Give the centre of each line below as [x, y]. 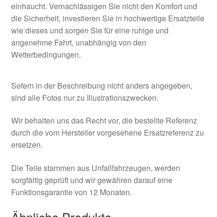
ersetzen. [27, 145]
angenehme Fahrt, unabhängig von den [78, 42]
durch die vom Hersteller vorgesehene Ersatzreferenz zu [107, 133]
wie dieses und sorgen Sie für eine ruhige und [90, 30]
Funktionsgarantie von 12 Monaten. [71, 192]
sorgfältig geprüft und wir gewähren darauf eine [92, 180]
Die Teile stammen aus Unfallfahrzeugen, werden [95, 168]
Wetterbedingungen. [46, 54]
